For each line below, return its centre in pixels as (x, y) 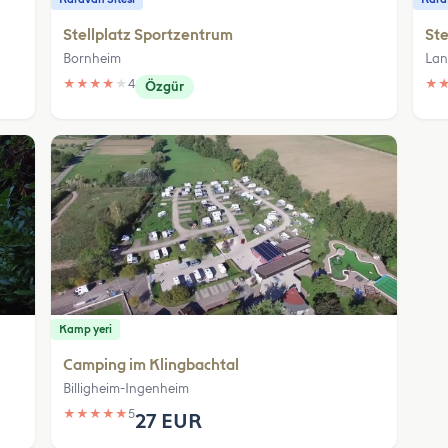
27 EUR (169, 421)
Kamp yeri (86, 329)
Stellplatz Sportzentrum (148, 35)
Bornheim (92, 58)
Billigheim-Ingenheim (126, 388)
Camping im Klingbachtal (151, 365)
